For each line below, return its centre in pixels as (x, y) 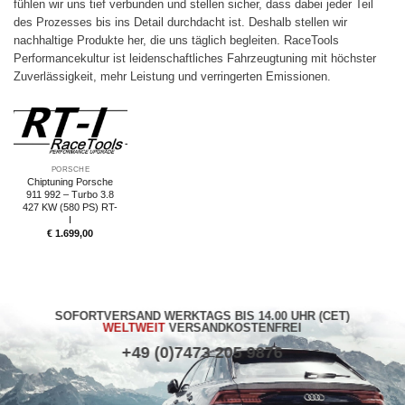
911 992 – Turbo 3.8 (71, 194)
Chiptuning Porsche (71, 181)
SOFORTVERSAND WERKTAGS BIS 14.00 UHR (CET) (202, 316)
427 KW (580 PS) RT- (71, 207)
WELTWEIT (136, 327)
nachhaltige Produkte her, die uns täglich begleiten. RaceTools (176, 40)
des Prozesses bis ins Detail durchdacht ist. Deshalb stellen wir (180, 22)
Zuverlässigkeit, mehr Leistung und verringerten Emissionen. (172, 76)
